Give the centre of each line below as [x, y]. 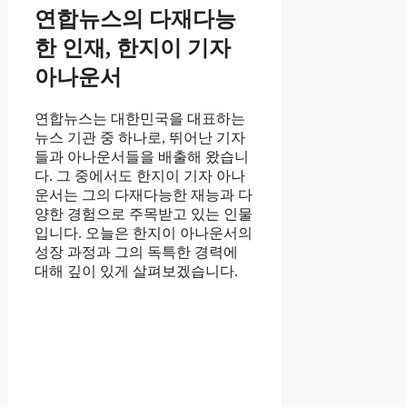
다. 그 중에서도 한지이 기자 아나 [140, 176]
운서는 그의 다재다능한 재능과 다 [144, 195]
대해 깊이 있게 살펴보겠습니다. [136, 272]
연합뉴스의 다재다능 [135, 20]
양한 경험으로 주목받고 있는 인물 [144, 214]
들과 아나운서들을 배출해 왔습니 [142, 157]
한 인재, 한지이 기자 [133, 49]
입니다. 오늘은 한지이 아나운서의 [144, 233]
